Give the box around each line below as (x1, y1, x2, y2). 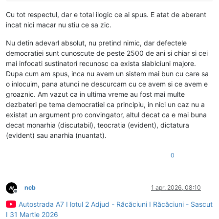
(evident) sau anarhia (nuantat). (6, 131, 107, 140)
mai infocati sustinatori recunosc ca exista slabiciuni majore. (6, 59, 196, 68)
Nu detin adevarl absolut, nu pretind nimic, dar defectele (6, 39, 187, 47)
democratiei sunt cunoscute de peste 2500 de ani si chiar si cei (6, 49, 208, 58)
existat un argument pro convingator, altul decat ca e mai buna (6, 110, 207, 119)
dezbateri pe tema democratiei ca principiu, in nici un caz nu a (6, 100, 205, 109)
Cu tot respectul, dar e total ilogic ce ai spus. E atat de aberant (6, 10, 206, 19)
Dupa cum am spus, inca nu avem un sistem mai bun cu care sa (6, 69, 209, 78)
